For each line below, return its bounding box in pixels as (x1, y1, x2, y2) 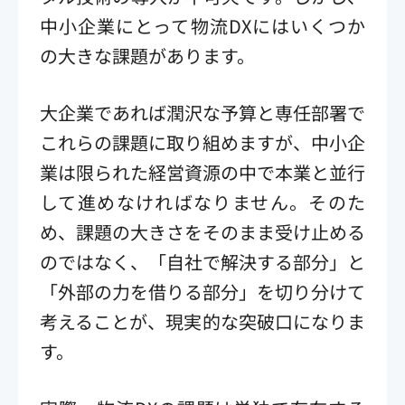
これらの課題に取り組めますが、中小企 (40, 128, 365, 155)
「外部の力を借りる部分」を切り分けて (40, 278, 365, 305)
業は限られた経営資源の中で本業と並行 (40, 158, 365, 185)
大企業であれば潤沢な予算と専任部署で (40, 99, 365, 126)
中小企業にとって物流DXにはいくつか (40, 12, 365, 39)
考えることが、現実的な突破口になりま (40, 307, 365, 334)
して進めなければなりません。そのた (40, 188, 365, 215)
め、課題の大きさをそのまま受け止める (40, 218, 365, 245)
